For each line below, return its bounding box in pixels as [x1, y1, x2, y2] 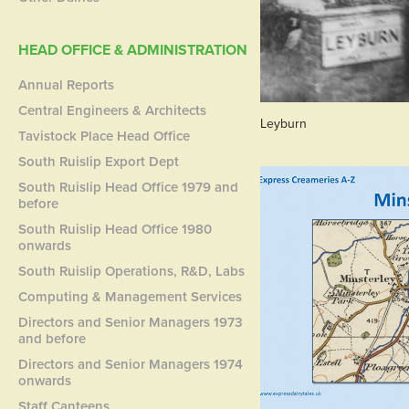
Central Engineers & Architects [18, 100, 207, 120]
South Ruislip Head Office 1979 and [18, 177, 239, 196]
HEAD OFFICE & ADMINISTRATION [18, 39, 248, 60]
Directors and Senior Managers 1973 [18, 312, 244, 331]
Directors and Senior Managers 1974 [18, 354, 244, 373]
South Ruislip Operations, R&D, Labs [18, 261, 246, 280]
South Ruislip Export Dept [18, 152, 180, 171]
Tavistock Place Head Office [18, 126, 191, 145]
